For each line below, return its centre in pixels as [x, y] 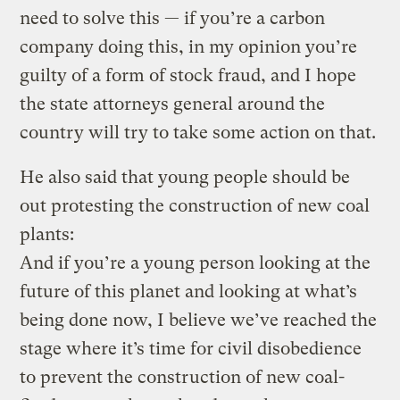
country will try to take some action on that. [198, 132]
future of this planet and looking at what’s [189, 291]
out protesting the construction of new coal [195, 205]
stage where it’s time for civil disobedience [191, 348]
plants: [47, 234]
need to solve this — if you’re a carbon [173, 18]
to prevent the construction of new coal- [183, 377]
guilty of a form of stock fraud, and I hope [188, 75]
